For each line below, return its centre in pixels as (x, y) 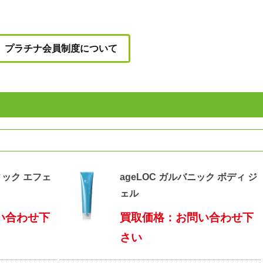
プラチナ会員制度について (61, 48)
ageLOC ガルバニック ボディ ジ (189, 177)
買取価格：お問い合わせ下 (187, 217)
